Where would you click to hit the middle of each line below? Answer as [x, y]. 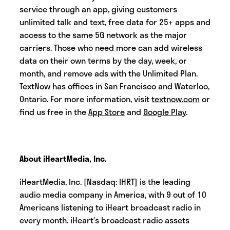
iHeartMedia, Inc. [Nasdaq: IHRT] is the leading [105, 182]
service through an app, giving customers [98, 9]
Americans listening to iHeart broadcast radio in [110, 207]
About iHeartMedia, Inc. [63, 158]
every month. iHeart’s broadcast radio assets [104, 220]
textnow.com [176, 99]
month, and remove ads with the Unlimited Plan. [109, 73]
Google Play [165, 112]
